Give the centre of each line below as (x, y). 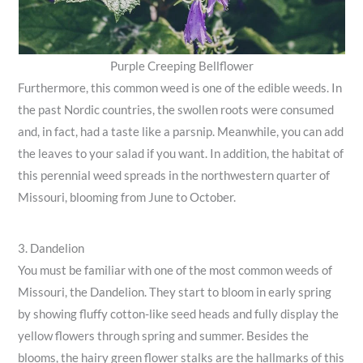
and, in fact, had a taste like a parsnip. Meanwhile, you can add (181, 131)
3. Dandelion (51, 249)
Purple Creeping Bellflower (181, 66)
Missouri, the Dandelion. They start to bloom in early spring (175, 293)
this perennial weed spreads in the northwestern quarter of (174, 175)
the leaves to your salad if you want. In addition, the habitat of (181, 153)
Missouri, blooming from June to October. (127, 197)
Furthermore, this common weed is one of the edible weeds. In (180, 88)
